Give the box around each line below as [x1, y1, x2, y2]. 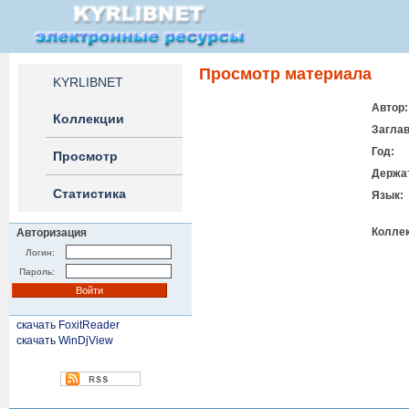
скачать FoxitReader [16, 319, 120, 331]
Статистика [53, 186, 126, 201]
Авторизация [16, 226, 87, 239]
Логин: [26, 247, 55, 257]
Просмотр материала [199, 65, 372, 83]
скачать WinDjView [16, 334, 113, 347]
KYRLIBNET [53, 75, 123, 89]
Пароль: [19, 267, 55, 277]
